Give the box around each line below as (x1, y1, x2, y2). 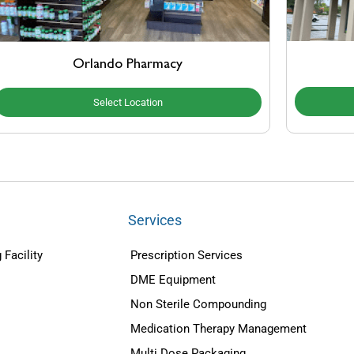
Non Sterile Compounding (130, 296, 266, 311)
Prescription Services (130, 247, 243, 262)
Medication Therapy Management (130, 321, 307, 336)
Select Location (92, 96, 163, 108)
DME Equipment (130, 272, 216, 287)
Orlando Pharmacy (73, 58, 183, 71)
